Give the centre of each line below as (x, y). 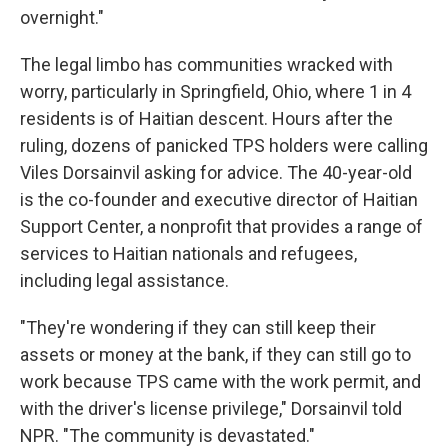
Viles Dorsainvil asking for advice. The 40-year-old (216, 172)
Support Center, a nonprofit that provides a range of (221, 226)
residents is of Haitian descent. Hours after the (206, 118)
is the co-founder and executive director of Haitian (219, 199)
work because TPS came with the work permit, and (220, 381)
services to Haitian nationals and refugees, (188, 253)
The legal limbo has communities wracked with (206, 64)
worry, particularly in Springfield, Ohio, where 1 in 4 (215, 91)
